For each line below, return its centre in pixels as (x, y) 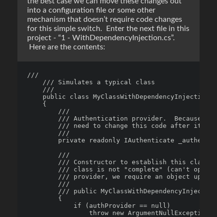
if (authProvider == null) (99, 206)
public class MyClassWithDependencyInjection (118, 97)
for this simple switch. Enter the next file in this (108, 29)
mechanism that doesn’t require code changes (105, 19)
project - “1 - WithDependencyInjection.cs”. (101, 38)
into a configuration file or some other (91, 10)
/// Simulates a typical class (91, 82)
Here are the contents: (66, 47)
